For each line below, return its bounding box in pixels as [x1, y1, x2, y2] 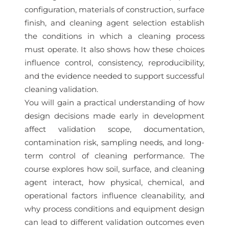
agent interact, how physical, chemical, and [25, 177, 204, 187]
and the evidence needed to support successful [25, 71, 204, 81]
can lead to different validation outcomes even [25, 217, 204, 227]
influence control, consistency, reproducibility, [25, 58, 204, 67]
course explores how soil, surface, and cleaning [25, 164, 204, 174]
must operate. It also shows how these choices [25, 44, 204, 54]
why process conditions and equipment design [25, 204, 204, 214]
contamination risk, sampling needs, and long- [25, 138, 204, 147]
